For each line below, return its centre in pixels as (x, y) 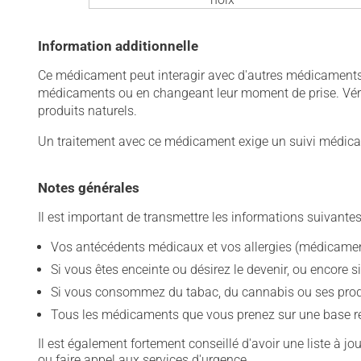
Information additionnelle (118, 46)
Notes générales (89, 188)
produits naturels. (87, 111)
